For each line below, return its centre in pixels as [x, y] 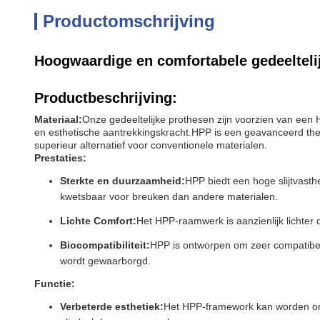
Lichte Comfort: [98, 221]
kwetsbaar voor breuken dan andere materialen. [169, 196]
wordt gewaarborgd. [105, 261]
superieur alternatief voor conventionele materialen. [151, 145]
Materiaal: [58, 119]
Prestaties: [60, 158]
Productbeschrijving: [106, 98]
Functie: [55, 284]
